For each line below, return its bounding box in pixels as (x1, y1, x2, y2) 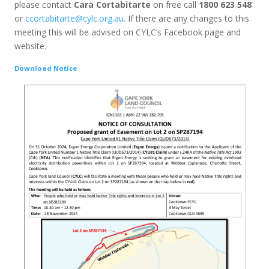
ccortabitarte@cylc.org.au (25, 13, 124, 24)
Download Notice (14, 64, 77, 73)
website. (14, 40, 47, 52)
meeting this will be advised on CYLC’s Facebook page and (14, 26, 241, 38)
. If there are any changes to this (124, 13, 250, 24)
